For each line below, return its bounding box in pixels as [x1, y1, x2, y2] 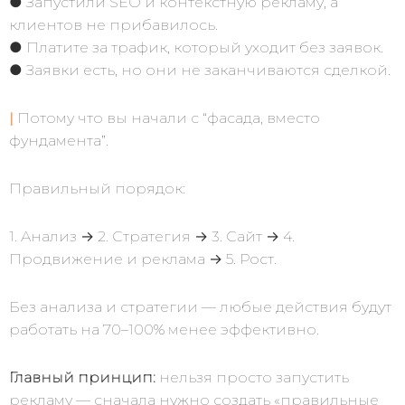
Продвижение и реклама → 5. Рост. [9, 250, 277, 268]
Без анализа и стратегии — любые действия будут [9, 298, 391, 316]
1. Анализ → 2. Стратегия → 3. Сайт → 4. [9, 228, 295, 245]
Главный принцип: [9, 369, 155, 386]
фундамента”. [9, 132, 108, 149]
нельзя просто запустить [155, 369, 349, 386]
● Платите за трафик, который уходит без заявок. [9, 39, 383, 56]
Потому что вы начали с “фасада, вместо [17, 109, 320, 127]
